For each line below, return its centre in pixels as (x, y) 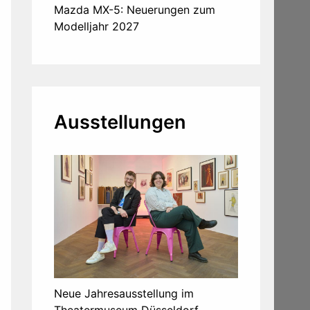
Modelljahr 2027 (97, 27)
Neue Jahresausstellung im (124, 293)
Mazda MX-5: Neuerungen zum (135, 10)
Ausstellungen (120, 122)
